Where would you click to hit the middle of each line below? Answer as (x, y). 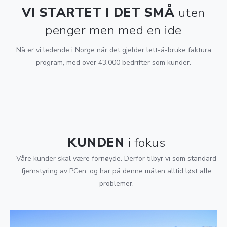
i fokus (145, 143)
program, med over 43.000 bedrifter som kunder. (113, 63)
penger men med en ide (113, 30)
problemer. (116, 184)
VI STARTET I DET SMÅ (100, 13)
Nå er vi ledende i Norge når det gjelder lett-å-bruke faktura (113, 50)
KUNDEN (96, 143)
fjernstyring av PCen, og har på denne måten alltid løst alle (116, 171)
